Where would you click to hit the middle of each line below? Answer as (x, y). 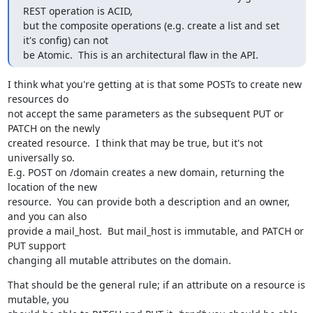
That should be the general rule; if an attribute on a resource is (156, 285)
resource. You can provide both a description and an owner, (148, 202)
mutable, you (38, 299)
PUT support (36, 246)
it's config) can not (65, 40)
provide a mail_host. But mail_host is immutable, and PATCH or (155, 231)
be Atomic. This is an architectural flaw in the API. (140, 55)
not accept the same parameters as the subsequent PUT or (145, 114)
